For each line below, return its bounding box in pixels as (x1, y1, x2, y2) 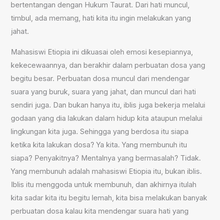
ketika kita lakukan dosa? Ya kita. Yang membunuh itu (11, 140, 188, 149)
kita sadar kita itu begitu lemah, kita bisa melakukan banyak (11, 193, 208, 202)
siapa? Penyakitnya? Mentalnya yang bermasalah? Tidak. (11, 153, 201, 163)
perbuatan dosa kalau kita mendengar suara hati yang (11, 206, 189, 216)
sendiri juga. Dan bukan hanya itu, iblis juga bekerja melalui (11, 100, 206, 110)
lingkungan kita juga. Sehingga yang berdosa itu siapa (11, 127, 189, 136)
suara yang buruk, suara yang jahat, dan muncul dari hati (11, 87, 196, 96)
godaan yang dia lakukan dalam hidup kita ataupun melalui (11, 113, 203, 123)
